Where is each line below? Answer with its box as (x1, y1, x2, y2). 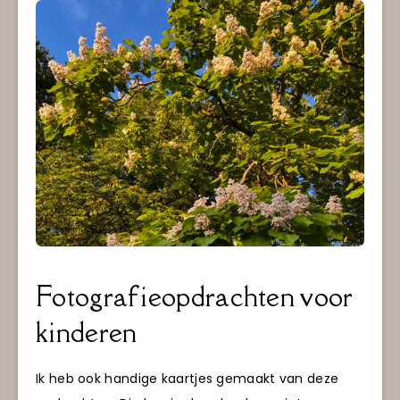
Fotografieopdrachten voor (36, 278, 353, 314)
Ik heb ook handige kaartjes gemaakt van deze (36, 369, 339, 387)
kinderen (36, 313, 137, 350)
